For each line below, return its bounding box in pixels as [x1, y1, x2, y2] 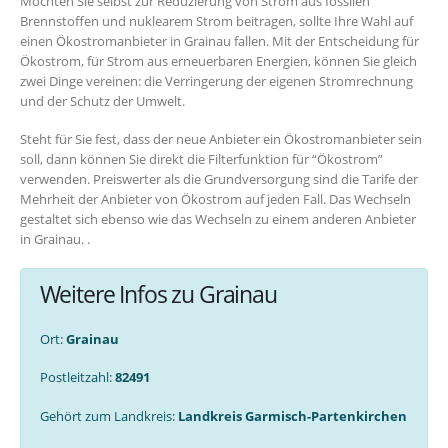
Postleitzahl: [39, 368, 115, 387]
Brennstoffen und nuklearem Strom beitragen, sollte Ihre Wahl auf [20, 11, 413, 30]
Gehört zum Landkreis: [39, 407, 178, 426]
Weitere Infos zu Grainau [39, 277, 277, 310]
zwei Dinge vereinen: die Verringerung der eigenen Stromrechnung [20, 71, 413, 90]
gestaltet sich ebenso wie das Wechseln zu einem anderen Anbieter [20, 210, 416, 229]
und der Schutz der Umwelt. [20, 91, 185, 110]
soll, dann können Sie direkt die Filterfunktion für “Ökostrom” [20, 150, 383, 169]
